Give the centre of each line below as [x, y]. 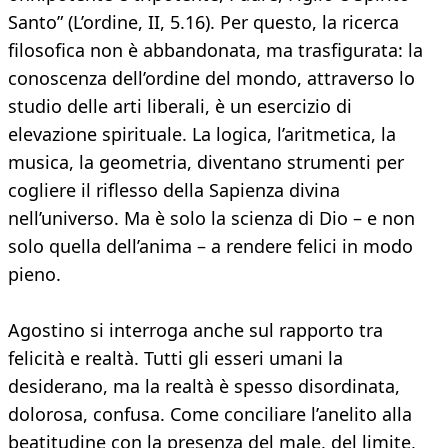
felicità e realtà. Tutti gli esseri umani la [175, 358]
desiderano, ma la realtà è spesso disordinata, [204, 386]
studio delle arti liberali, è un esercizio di [180, 106]
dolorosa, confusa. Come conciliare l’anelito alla [210, 414]
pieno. [34, 274]
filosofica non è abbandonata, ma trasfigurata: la [215, 50]
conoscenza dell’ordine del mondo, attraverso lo [211, 78]
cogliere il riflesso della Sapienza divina [174, 190]
